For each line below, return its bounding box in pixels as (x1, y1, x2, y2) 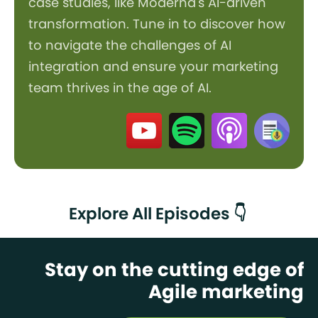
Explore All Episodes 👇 (68, 202, 250, 225)
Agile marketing (148, 278, 304, 305)
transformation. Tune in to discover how (28, 14, 285, 33)
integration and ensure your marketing (28, 57, 278, 75)
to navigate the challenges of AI (28, 35, 231, 54)
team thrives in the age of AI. (28, 78, 212, 97)
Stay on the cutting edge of (45, 256, 304, 283)
